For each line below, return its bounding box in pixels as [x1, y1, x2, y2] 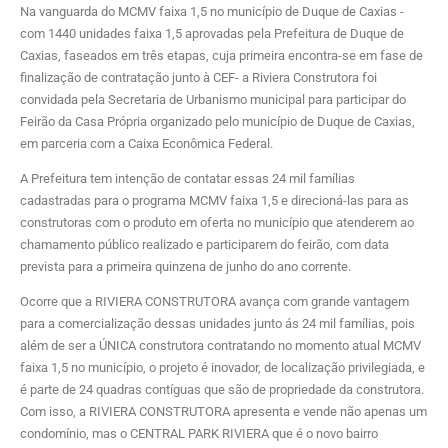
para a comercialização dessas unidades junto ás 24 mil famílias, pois [20, 315, 415, 331]
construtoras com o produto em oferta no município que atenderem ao [20, 214, 414, 230]
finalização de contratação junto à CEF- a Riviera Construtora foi [20, 69, 377, 85]
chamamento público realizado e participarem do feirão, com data [20, 236, 389, 252]
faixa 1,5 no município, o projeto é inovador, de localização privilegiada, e [20, 359, 425, 375]
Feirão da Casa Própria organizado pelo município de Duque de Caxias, [20, 113, 415, 129]
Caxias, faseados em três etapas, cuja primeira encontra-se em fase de [20, 47, 423, 63]
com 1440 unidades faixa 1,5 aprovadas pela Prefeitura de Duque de [20, 25, 404, 41]
